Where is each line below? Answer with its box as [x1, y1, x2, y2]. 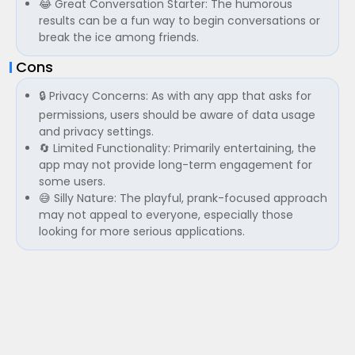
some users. [39, 174, 105, 189]
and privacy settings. [39, 124, 154, 139]
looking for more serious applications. [39, 223, 245, 239]
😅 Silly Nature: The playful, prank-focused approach [39, 190, 327, 206]
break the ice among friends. [39, 29, 199, 45]
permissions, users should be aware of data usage [39, 107, 315, 123]
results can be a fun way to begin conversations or [39, 13, 320, 29]
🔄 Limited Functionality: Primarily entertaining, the [39, 140, 316, 156]
